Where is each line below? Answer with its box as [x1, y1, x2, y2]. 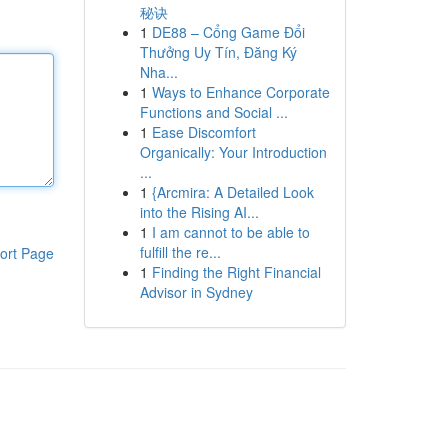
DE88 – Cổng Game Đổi [151, 22, 305, 42]
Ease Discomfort [151, 122, 256, 142]
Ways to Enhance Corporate [151, 82, 330, 102]
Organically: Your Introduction [139, 142, 327, 162]
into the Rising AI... [139, 202, 259, 222]
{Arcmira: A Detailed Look [151, 182, 314, 202]
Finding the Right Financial [151, 262, 321, 282]
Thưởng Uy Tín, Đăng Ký [139, 42, 297, 62]
